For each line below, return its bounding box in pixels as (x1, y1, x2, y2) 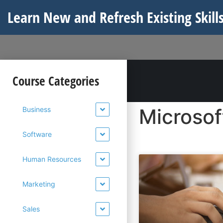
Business (22, 105, 51, 113)
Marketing (22, 180, 55, 188)
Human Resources (22, 155, 81, 163)
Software (22, 130, 52, 138)
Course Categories (12, 72, 99, 89)
